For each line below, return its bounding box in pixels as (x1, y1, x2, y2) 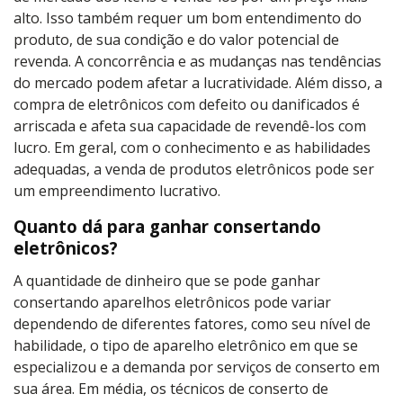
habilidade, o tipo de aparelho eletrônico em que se (13, 335, 358, 355)
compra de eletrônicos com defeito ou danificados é (13, 94, 360, 114)
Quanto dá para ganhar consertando (13, 214, 321, 237)
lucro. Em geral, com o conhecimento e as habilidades (13, 137, 371, 157)
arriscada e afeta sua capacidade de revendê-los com (13, 115, 366, 136)
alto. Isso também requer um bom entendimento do (13, 7, 362, 28)
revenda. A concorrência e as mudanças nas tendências (13, 50, 381, 71)
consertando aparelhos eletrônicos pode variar (13, 291, 331, 312)
